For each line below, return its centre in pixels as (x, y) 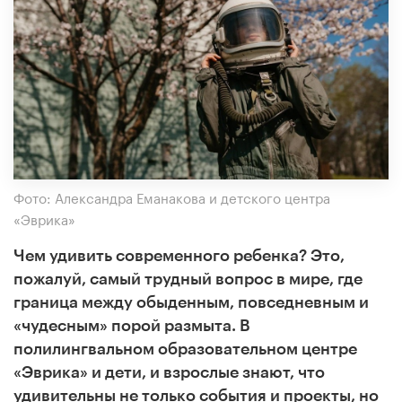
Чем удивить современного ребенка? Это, (179, 255)
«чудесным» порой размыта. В (132, 325)
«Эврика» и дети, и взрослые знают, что (169, 372)
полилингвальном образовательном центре (185, 349)
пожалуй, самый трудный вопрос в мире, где (188, 279)
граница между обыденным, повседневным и (191, 302)
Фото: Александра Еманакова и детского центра (172, 196)
